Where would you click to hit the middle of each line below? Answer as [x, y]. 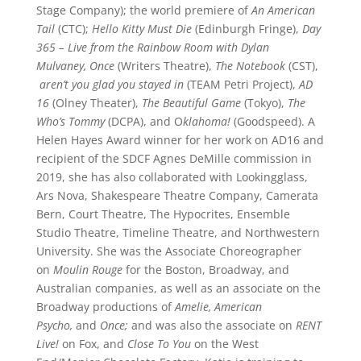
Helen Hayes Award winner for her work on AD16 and [180, 140]
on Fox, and [93, 344]
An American [283, 10]
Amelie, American [218, 307]
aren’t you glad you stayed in [111, 84]
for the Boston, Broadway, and [207, 270]
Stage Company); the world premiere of [143, 10]
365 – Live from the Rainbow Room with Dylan [152, 47]
